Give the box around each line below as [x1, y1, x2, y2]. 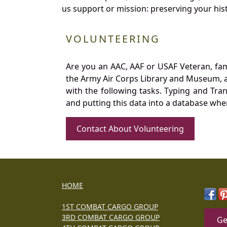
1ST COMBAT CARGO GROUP [62, 201, 158, 211]
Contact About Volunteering [77, 123, 184, 134]
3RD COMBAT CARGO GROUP [62, 212, 160, 222]
